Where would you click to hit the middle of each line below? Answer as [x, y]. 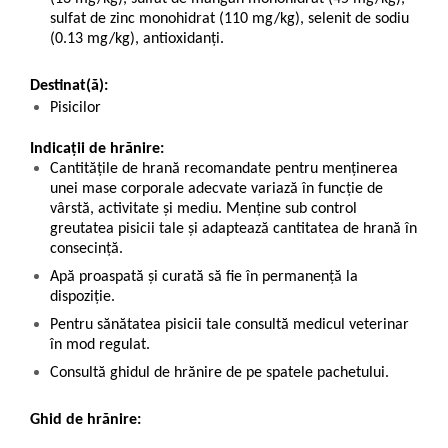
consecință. [86, 249]
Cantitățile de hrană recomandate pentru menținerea [224, 169]
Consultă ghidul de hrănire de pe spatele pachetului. [219, 373]
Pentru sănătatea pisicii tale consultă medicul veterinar [229, 325]
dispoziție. [82, 297]
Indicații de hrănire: [97, 149]
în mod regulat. [100, 345]
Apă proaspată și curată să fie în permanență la [204, 277]
